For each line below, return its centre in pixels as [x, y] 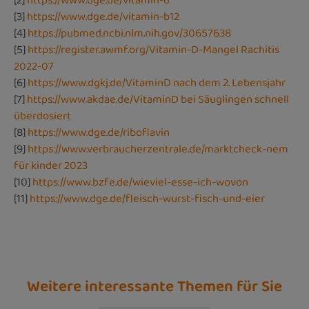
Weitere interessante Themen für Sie [154, 287]
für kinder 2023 [51, 166]
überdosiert [42, 116]
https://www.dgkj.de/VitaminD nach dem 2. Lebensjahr [157, 83]
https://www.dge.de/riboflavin [99, 132]
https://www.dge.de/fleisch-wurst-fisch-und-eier [147, 199]
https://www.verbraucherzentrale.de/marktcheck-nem [158, 149]
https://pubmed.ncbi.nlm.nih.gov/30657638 [129, 33]
